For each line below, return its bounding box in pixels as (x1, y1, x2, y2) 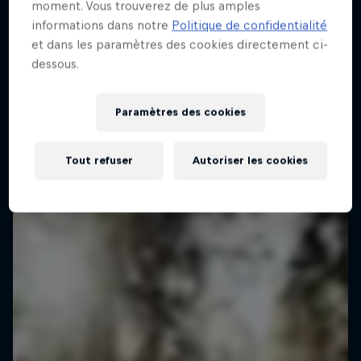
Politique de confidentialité (172, 18, 328, 32)
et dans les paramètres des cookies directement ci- (31, 37, 329, 52)
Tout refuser (64, 154, 133, 167)
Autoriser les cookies (192, 154, 308, 167)
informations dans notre (31, 18, 172, 32)
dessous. (31, 56, 80, 71)
